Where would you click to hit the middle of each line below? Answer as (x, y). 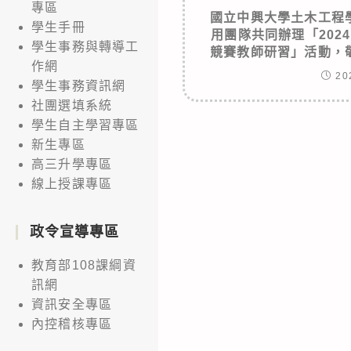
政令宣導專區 (74, 232)
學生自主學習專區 (85, 125)
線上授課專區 (72, 183)
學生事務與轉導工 (85, 46)
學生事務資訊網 (79, 85)
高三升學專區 (72, 164)
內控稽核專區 (72, 324)
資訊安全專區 (72, 304)
